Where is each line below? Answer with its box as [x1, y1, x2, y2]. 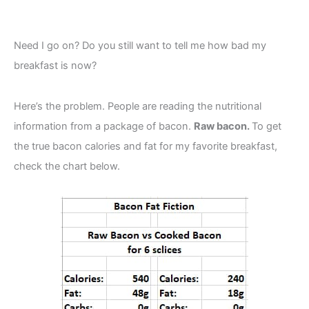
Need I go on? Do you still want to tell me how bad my [14, 39, 266, 52]
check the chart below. [14, 159, 120, 172]
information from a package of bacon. [14, 119, 194, 132]
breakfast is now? [14, 59, 97, 72]
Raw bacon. [194, 119, 252, 132]
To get [252, 119, 281, 132]
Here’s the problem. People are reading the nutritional [14, 99, 261, 112]
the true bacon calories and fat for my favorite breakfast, [14, 139, 277, 152]
